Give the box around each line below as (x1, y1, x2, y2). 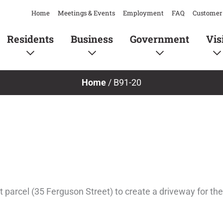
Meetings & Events (58, 8, 115, 17)
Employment (123, 8, 164, 17)
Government (129, 32, 189, 45)
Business (70, 32, 113, 45)
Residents (6, 32, 54, 45)
